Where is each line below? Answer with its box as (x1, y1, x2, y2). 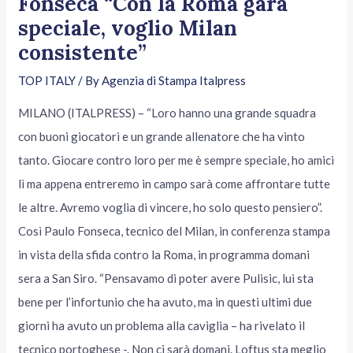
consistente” (18, 39, 147, 65)
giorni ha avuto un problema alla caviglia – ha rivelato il (18, 318, 306, 333)
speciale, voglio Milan (18, 14, 238, 41)
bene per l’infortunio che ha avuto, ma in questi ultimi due (18, 294, 313, 309)
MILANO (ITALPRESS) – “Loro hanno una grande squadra (18, 105, 317, 120)
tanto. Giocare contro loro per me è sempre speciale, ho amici (18, 152, 335, 167)
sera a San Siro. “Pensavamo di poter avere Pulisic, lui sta (18, 270, 314, 285)
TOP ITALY (18, 72, 76, 87)
